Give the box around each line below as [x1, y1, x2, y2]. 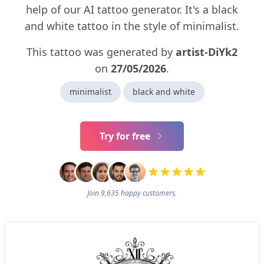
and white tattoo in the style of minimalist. [25, 19, 239, 34]
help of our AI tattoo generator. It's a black [26, 2, 238, 17]
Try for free [100, 130, 150, 143]
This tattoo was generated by [27, 45, 176, 60]
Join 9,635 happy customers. [87, 188, 177, 199]
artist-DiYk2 [176, 45, 237, 60]
